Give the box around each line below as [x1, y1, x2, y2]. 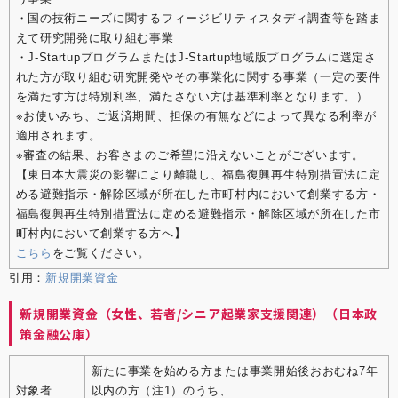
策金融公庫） [20, 324, 99, 343]
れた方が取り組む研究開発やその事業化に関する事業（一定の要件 [15, 70, 381, 84]
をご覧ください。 [52, 246, 150, 260]
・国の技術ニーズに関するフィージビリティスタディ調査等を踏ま [15, 12, 381, 26]
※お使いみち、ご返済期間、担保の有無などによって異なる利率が [15, 109, 377, 123]
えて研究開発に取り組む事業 [15, 31, 174, 45]
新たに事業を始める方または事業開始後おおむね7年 [91, 364, 378, 378]
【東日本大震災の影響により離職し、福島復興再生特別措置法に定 [15, 168, 381, 182]
